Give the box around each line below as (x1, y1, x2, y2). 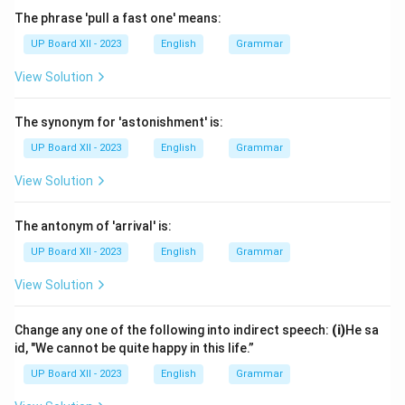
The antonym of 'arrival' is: (14, 219, 172, 233)
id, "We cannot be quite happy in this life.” (14, 341, 254, 355)
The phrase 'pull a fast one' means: (14, 11, 221, 25)
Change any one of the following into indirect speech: (14, 323, 332, 337)
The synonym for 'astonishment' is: (14, 115, 223, 129)
